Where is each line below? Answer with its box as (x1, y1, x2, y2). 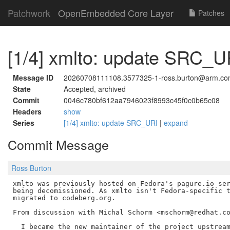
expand (164, 118, 188, 128)
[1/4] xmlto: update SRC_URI (64, 118, 160, 128)
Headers (13, 106, 42, 117)
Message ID (13, 72, 53, 83)
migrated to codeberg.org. (12, 194, 116, 202)
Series (13, 118, 34, 128)
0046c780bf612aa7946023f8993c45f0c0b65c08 (64, 95, 220, 105)
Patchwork (8, 6, 50, 20)
